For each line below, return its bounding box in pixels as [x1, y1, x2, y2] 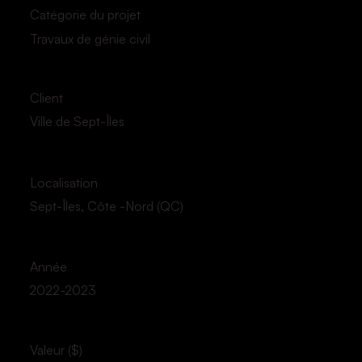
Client [29, 90, 63, 107]
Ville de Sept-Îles [29, 113, 124, 130]
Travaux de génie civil [29, 31, 150, 48]
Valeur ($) [29, 342, 82, 359]
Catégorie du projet [29, 6, 141, 23]
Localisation [29, 175, 98, 192]
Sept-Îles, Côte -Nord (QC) [30, 197, 183, 214]
